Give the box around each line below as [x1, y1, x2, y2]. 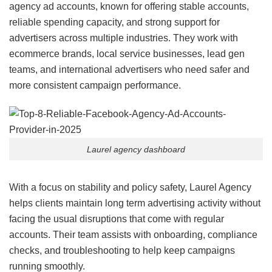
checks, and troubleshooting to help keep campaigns [9, 245, 235, 256]
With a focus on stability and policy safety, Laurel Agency [9, 182, 251, 193]
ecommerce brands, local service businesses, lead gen [9, 48, 245, 59]
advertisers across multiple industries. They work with [9, 32, 238, 43]
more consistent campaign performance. [9, 80, 181, 90]
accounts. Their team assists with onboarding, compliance [9, 229, 257, 240]
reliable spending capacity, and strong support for [9, 16, 220, 27]
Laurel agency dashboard [87, 144, 185, 154]
